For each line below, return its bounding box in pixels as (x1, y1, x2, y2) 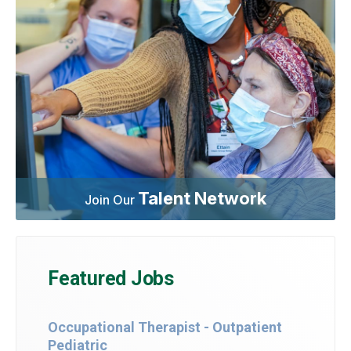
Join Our (85, 191, 138, 208)
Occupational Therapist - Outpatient (48, 318, 282, 335)
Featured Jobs (48, 266, 174, 290)
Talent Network (138, 186, 266, 208)
